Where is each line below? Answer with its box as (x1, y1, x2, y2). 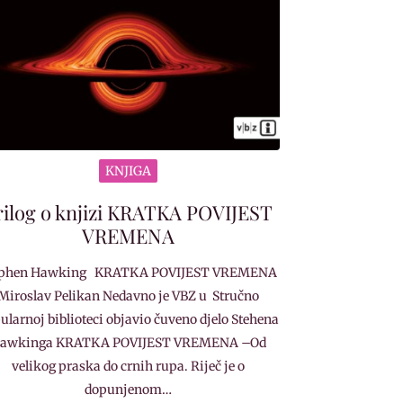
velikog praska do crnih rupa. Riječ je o (11, 357, 245, 374)
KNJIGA (104, 162, 151, 179)
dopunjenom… (84, 381, 172, 398)
